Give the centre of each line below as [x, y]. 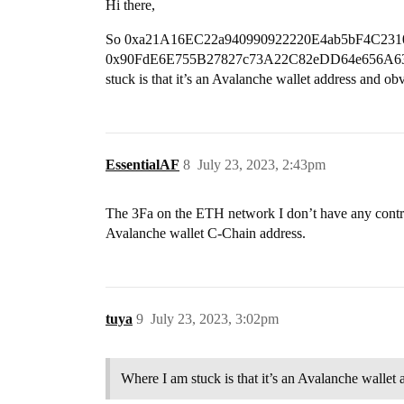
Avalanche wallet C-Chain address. [206, 233]
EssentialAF [142, 165]
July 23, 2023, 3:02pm [215, 319]
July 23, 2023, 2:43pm [262, 165]
